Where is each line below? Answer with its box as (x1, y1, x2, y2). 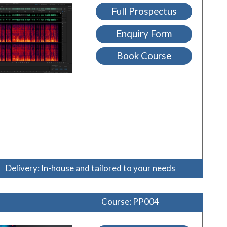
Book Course (117, 50, 172, 62)
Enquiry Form (116, 28, 172, 40)
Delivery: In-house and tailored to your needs (6, 163, 175, 174)
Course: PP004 (101, 196, 160, 207)
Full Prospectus (111, 6, 177, 17)
